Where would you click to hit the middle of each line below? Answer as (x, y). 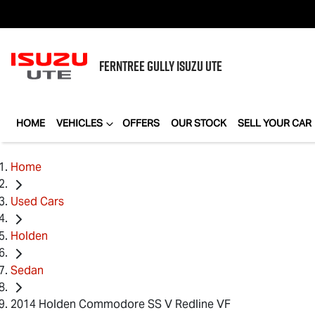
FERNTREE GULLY (138, 66)
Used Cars (37, 201)
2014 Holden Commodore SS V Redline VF (121, 304)
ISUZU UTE (199, 66)
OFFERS (141, 123)
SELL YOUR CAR (275, 123)
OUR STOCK (199, 123)
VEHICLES (79, 123)
